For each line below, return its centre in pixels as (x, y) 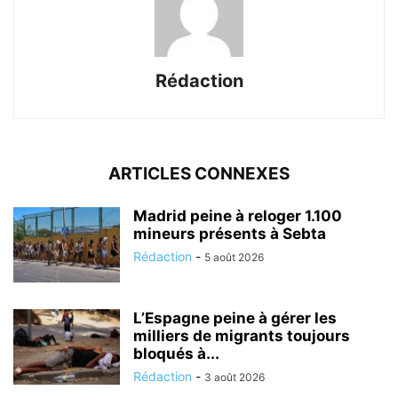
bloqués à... (176, 354)
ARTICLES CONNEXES (199, 174)
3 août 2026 (235, 378)
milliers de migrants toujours (242, 336)
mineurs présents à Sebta (230, 234)
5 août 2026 (234, 258)
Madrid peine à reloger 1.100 (238, 216)
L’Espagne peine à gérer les (235, 318)
